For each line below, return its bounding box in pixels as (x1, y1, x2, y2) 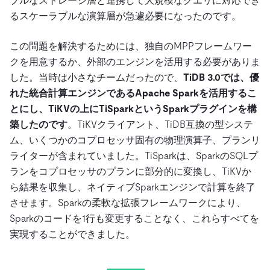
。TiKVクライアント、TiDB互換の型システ (67, 118, 253, 130)
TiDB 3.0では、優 (183, 71, 259, 83)
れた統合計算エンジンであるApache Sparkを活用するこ (10, 87, 257, 99)
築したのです (10, 118, 67, 130)
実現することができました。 (10, 228, 135, 240)
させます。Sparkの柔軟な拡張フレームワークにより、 (10, 196, 246, 209)
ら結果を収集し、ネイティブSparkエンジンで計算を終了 (10, 181, 256, 193)
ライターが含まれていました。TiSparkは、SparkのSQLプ (10, 149, 258, 162)
